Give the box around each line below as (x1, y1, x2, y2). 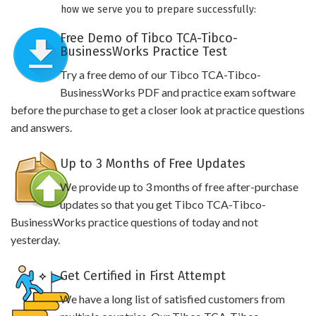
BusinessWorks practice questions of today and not (11, 215, 258, 229)
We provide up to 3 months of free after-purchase (59, 180, 298, 193)
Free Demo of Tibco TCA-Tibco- (59, 30, 238, 46)
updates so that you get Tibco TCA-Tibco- (59, 197, 266, 211)
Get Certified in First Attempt (59, 268, 226, 284)
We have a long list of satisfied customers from (59, 292, 285, 305)
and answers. (11, 121, 72, 134)
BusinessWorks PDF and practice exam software (59, 85, 296, 99)
